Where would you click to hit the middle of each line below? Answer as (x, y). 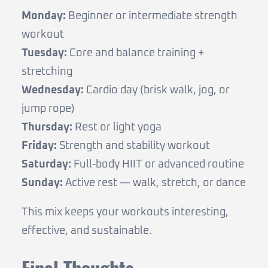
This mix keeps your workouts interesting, (125, 212)
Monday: (44, 16)
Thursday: (47, 127)
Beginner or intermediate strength (152, 16)
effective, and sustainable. (87, 231)
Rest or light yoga (117, 127)
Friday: (39, 146)
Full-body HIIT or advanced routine (158, 164)
